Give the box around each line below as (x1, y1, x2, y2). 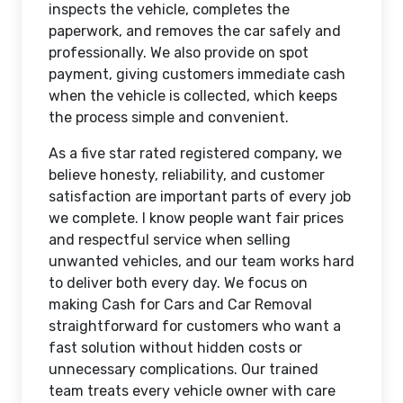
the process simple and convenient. (49, 109, 289, 126)
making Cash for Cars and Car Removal (49, 296, 312, 313)
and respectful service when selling (49, 231, 291, 248)
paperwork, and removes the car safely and (49, 22, 341, 40)
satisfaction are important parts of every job (49, 188, 351, 205)
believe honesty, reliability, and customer (49, 166, 325, 184)
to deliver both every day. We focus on (49, 274, 308, 291)
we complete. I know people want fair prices (49, 210, 344, 227)
